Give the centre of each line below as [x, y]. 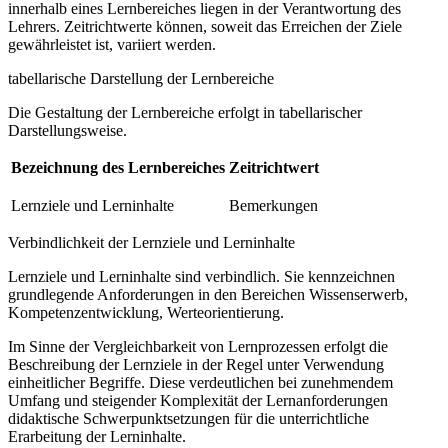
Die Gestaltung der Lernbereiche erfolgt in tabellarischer [185, 113]
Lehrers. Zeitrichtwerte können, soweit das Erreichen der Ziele [205, 27]
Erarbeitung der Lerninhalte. [97, 437]
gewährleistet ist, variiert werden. [112, 45]
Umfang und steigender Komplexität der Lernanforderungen [198, 401]
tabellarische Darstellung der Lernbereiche [141, 79]
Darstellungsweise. [67, 131]
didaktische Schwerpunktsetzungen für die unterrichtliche [188, 419]
